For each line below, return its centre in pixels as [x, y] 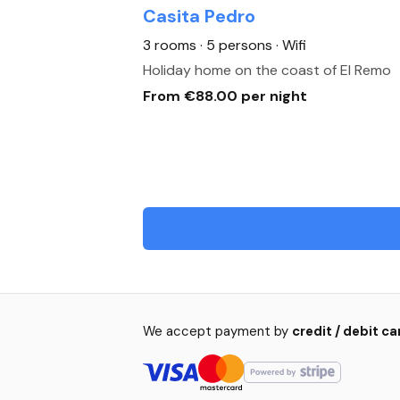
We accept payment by [217, 331]
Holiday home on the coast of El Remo [267, 70]
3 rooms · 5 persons [209, 45]
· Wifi [291, 45]
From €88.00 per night [225, 96]
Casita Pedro [199, 16]
